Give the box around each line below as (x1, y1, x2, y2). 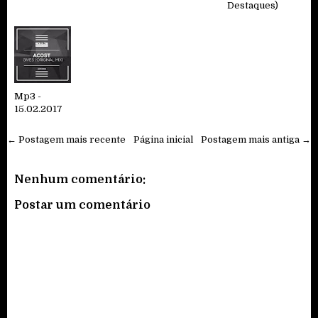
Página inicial (133, 134, 193, 146)
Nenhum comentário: (14, 172, 146, 187)
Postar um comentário (14, 198, 150, 212)
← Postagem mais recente (7, 134, 126, 146)
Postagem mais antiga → (201, 134, 311, 146)
